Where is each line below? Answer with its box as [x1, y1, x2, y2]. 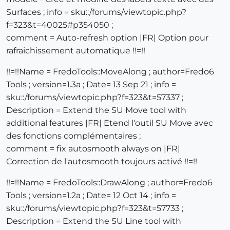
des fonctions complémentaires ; [6, 131, 141, 141]
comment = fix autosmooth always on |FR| [6, 144, 180, 154]
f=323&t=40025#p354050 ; [6, 20, 113, 30]
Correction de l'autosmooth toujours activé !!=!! [6, 157, 197, 167]
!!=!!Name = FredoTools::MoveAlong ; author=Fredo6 [6, 67, 214, 77]
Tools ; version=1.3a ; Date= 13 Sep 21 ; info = [6, 80, 176, 90]
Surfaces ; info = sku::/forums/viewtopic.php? [6, 7, 186, 17]
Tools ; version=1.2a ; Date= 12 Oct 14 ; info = [6, 190, 176, 201]
